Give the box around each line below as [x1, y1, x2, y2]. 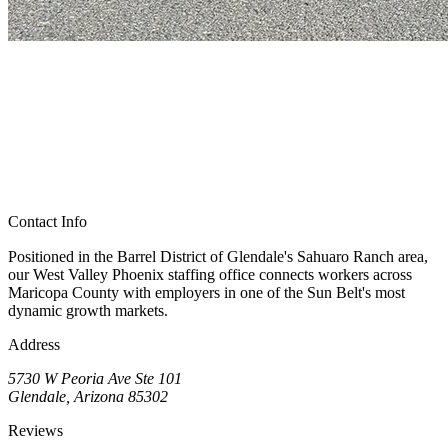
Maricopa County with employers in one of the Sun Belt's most [8, 284, 405, 302]
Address [8, 336, 60, 354]
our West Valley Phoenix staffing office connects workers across [8, 266, 412, 284]
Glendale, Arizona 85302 [8, 388, 168, 406]
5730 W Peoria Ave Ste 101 [8, 370, 182, 388]
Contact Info [8, 213, 87, 231]
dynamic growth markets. [8, 302, 168, 320]
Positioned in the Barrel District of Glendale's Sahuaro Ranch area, [8, 248, 428, 266]
